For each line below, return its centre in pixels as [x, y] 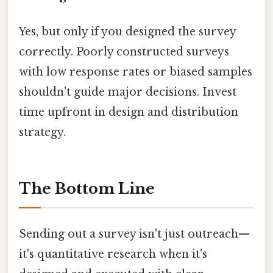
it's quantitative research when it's [113, 254]
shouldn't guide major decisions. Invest [128, 92]
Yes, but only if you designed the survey [127, 31]
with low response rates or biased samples [136, 72]
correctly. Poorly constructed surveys [124, 51]
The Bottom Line [87, 188]
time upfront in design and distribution [129, 112]
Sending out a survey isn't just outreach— [134, 234]
